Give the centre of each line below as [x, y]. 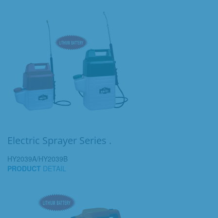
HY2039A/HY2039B [37, 159]
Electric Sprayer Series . [59, 140]
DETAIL [54, 168]
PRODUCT [24, 168]
